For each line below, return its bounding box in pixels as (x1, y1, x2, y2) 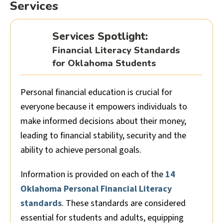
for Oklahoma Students (52, 57, 156, 70)
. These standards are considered (62, 197, 186, 210)
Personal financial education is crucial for (20, 86, 172, 99)
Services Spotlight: (52, 29, 148, 44)
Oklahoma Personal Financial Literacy (20, 183, 172, 196)
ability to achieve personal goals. (20, 144, 141, 157)
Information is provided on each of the (20, 168, 165, 181)
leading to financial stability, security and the (20, 129, 186, 142)
